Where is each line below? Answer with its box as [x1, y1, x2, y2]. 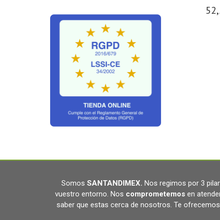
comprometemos [123, 190, 187, 198]
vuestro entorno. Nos [55, 190, 124, 198]
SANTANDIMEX [85, 179, 141, 188]
